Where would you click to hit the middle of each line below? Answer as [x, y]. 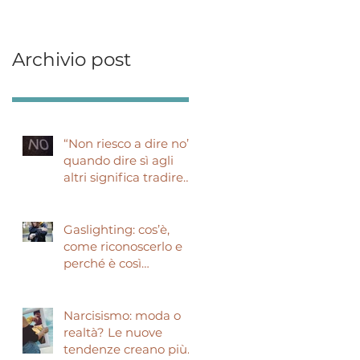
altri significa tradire [123, 177]
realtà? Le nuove [113, 332]
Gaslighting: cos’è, [117, 229]
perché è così [102, 263]
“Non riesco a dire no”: [129, 143]
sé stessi [88, 194]
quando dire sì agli [119, 160]
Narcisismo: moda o [122, 315]
